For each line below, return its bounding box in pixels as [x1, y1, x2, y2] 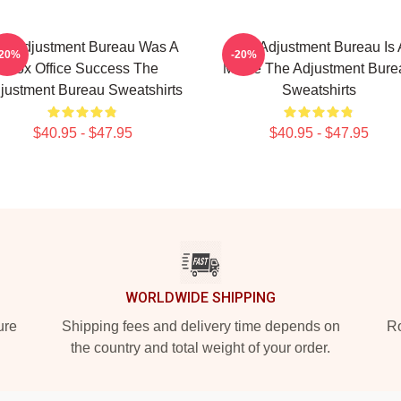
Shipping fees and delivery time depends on [61, 319, 340, 334]
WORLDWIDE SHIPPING [125, 289, 276, 306]
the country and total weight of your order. [71, 340, 330, 355]
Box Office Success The [6, 61, 158, 76]
